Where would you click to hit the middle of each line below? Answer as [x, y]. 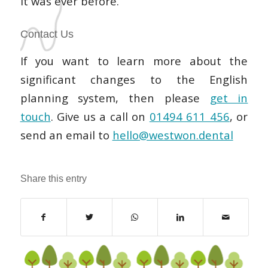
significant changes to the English [134, 80]
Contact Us [47, 34]
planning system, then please [115, 98]
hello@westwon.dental [173, 135]
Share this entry [53, 179]
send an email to [66, 135]
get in [229, 98]
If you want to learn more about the [134, 61]
